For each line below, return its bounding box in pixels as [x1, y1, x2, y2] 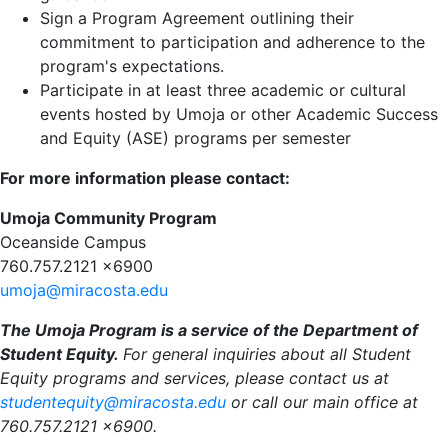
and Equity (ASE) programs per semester [40, 128, 351, 149]
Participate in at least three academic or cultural [40, 80, 406, 101]
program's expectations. [40, 56, 224, 77]
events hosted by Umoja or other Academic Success [40, 104, 438, 125]
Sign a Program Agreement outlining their [40, 8, 354, 29]
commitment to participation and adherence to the [40, 32, 425, 53]
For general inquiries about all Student [123, 344, 411, 365]
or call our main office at [226, 392, 418, 413]
